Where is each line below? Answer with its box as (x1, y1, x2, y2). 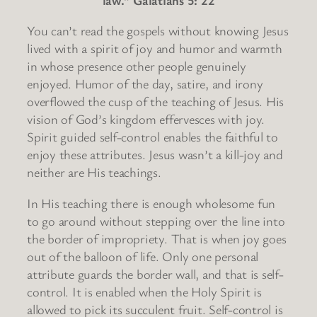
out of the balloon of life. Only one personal (27, 247, 259, 265)
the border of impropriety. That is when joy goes (27, 229, 287, 247)
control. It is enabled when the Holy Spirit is (27, 282, 262, 300)
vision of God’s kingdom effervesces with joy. (27, 110, 265, 128)
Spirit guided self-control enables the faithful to (27, 128, 279, 146)
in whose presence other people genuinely (27, 57, 246, 75)
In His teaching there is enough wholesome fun (27, 194, 276, 212)
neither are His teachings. (27, 163, 161, 181)
